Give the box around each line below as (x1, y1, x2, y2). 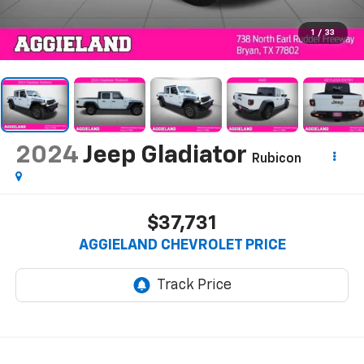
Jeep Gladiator (82, 143, 247, 168)
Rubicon (251, 152, 301, 166)
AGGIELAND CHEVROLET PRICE (78, 238, 286, 253)
